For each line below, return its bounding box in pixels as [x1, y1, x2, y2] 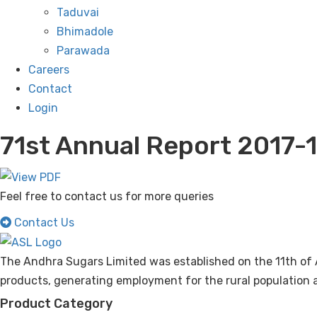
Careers [28, 63, 69, 77]
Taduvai [57, 6, 99, 20]
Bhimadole [57, 25, 113, 39]
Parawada [57, 44, 110, 58]
